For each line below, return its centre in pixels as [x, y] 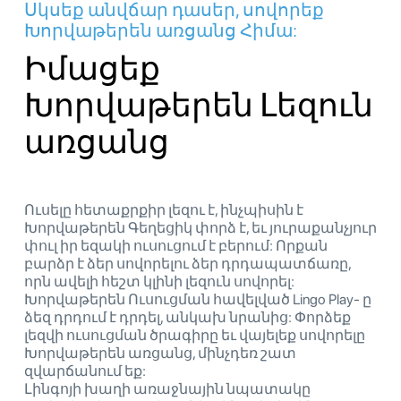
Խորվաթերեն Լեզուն [199, 106]
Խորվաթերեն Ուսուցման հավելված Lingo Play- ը [198, 300]
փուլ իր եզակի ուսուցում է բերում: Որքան [176, 246]
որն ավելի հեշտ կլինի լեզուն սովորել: [159, 282]
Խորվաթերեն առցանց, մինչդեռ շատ [160, 354]
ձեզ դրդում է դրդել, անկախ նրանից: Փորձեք [188, 318]
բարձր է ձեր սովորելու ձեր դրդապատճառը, [188, 264]
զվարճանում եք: [85, 371]
